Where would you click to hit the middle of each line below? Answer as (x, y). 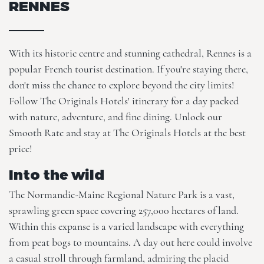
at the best (223, 133)
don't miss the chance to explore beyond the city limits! (121, 85)
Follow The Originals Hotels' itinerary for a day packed (124, 101)
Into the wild (57, 174)
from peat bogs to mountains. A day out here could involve (131, 242)
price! (20, 148)
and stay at (88, 133)
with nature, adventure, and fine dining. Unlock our (115, 117)
